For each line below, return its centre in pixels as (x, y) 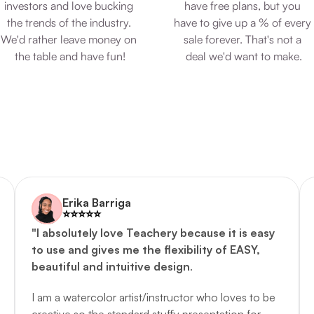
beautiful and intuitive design (111, 266)
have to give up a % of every (243, 22)
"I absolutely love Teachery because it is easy (153, 233)
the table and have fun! (70, 56)
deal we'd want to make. (244, 56)
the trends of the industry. (69, 22)
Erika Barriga (97, 203)
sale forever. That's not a (243, 39)
